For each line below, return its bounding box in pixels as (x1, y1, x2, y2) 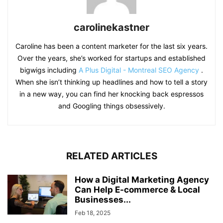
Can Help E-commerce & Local (75, 185, 200, 195)
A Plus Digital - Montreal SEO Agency (79, 66, 199, 75)
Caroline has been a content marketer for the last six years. (15, 42, 208, 51)
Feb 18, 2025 (75, 209, 111, 217)
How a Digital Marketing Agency (75, 175, 209, 185)
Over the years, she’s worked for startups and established (17, 54, 206, 63)
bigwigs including (20, 66, 79, 75)
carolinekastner (74, 21, 149, 34)
